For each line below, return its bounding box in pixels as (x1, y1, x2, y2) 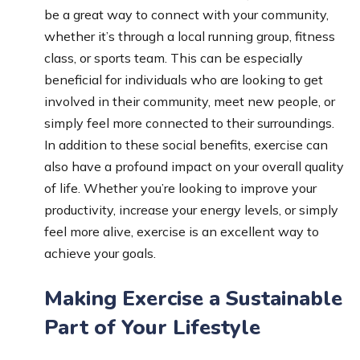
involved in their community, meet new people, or (44, 92, 335, 109)
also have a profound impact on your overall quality (44, 157, 344, 174)
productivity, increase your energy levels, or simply (44, 201, 338, 218)
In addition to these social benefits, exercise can (44, 136, 328, 153)
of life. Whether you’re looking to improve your (44, 179, 317, 196)
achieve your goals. (44, 244, 156, 261)
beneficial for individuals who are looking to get (44, 71, 323, 88)
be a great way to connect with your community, (44, 6, 329, 22)
